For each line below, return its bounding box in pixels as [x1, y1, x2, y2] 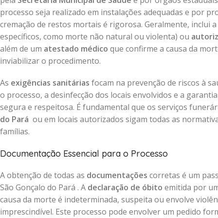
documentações [87, 170, 147, 181]
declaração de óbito [88, 182, 163, 193]
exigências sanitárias [11, 77, 90, 88]
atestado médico [44, 43, 108, 54]
